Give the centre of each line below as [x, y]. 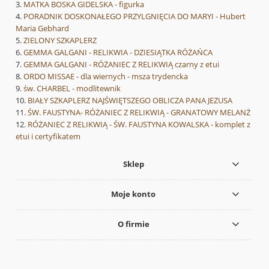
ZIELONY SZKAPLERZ [60, 40]
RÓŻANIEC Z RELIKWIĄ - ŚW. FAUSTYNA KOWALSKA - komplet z [139, 124]
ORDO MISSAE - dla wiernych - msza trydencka [106, 76]
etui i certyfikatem [48, 136]
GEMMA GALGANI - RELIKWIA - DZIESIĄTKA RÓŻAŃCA [118, 52]
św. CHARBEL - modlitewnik [72, 88]
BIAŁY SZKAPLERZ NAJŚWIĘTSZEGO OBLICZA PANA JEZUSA [130, 100]
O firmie [133, 224]
